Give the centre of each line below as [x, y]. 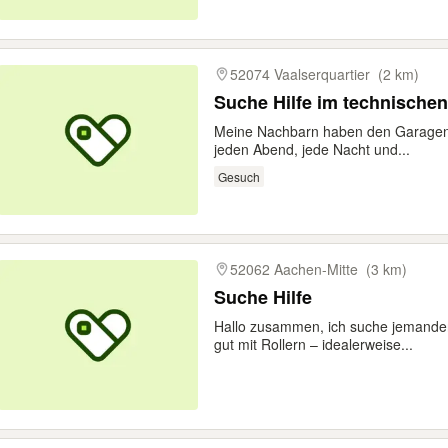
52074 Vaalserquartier [300, 74]
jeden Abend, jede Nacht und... [312, 149]
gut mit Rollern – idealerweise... [313, 344]
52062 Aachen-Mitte [294, 269]
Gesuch [238, 176]
